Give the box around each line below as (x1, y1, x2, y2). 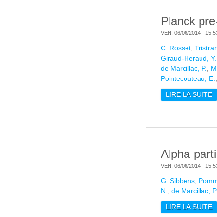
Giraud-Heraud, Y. (161, 54, 216, 62)
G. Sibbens (161, 177, 195, 185)
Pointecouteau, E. (161, 75, 215, 83)
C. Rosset (161, 44, 191, 52)
